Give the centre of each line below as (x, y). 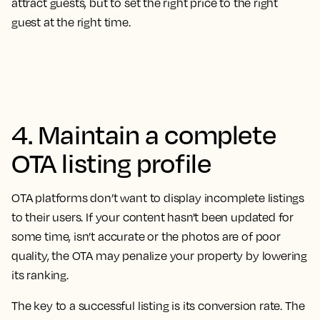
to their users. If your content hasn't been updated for (153, 217)
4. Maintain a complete (144, 134)
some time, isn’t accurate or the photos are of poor (146, 236)
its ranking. (40, 275)
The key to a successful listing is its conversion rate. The (158, 306)
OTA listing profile (111, 162)
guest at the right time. (72, 22)
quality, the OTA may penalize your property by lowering (160, 256)
